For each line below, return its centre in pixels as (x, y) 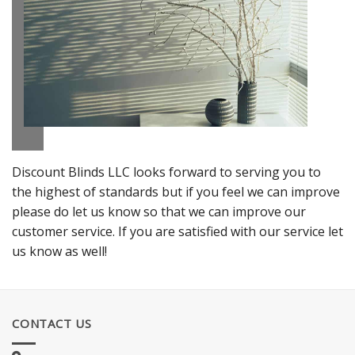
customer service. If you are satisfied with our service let (177, 231)
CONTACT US (52, 324)
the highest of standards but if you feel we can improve (176, 191)
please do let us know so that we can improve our (159, 211)
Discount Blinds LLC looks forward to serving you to (166, 172)
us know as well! (59, 251)
